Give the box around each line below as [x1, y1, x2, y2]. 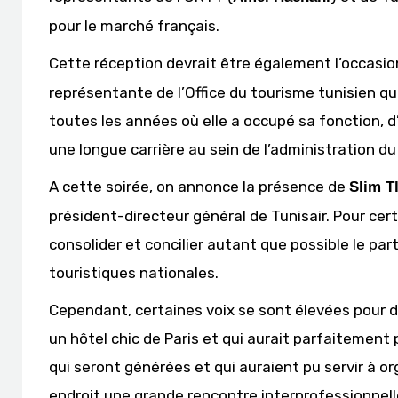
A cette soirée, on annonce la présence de [49, 178, 349, 195]
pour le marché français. [49, 17, 219, 35]
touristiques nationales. [49, 264, 219, 282]
